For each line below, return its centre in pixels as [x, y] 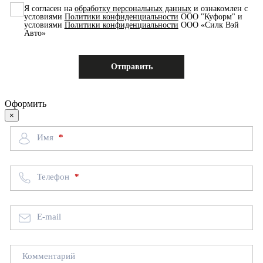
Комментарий [48, 256]
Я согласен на [49, 8]
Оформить [26, 103]
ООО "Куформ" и [210, 16]
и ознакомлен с [219, 8]
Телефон [54, 177]
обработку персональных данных [133, 8]
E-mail [49, 216]
